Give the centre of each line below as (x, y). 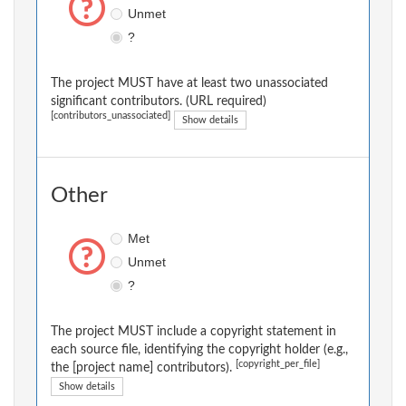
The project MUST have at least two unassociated (189, 84)
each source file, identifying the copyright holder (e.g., (199, 350)
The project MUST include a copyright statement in (193, 332)
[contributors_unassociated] (111, 116)
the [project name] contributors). (143, 368)
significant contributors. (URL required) (159, 102)
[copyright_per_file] (278, 365)
